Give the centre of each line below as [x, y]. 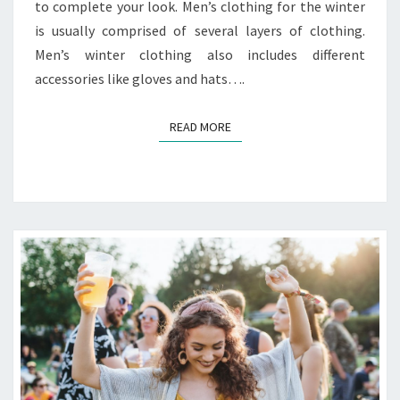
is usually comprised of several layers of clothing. [200, 30]
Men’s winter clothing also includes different [200, 54]
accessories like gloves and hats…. [140, 78]
